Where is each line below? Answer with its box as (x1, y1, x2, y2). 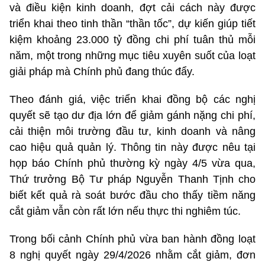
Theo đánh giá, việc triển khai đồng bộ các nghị (9, 93, 256, 105)
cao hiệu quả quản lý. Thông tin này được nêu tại (9, 141, 256, 153)
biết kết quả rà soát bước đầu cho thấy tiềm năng (9, 189, 256, 201)
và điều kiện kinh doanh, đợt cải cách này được (9, 1, 256, 14)
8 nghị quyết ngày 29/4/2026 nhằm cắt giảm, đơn (9, 248, 256, 261)
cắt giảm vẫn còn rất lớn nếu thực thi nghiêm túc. (9, 205, 241, 217)
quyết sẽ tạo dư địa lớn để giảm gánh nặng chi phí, (9, 109, 256, 121)
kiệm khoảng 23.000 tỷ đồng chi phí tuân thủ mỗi (9, 33, 256, 46)
